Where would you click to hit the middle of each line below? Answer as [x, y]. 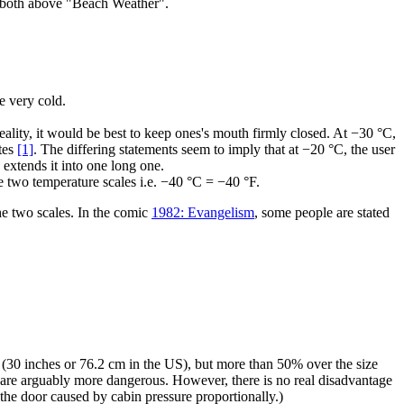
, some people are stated [322, 213]
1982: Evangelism [203, 213]
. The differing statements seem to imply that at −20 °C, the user [214, 150]
